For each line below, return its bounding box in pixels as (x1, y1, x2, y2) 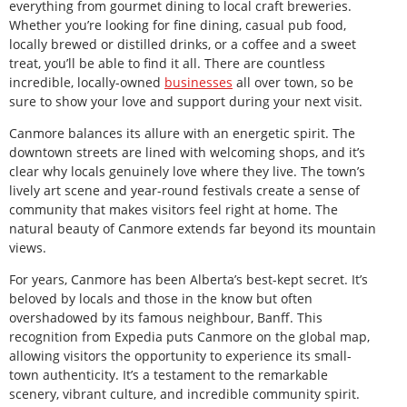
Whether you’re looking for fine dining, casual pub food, (9, 15, 346, 34)
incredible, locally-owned (9, 73, 164, 91)
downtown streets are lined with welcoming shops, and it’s (9, 143, 365, 161)
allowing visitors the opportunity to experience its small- (9, 347, 352, 365)
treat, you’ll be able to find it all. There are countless (9, 54, 325, 72)
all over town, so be (233, 73, 353, 91)
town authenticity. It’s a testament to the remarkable (9, 366, 328, 384)
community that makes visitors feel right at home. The (9, 200, 338, 218)
